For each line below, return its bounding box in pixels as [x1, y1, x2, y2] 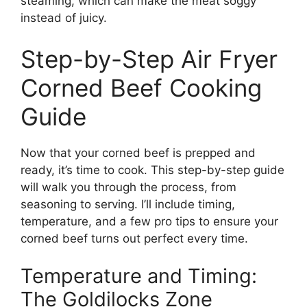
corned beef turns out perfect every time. [21, 231, 248, 245]
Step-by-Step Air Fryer [21, 44, 278, 73]
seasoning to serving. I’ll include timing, [21, 197, 235, 211]
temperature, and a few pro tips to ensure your [21, 214, 278, 228]
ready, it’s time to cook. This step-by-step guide [21, 162, 284, 177]
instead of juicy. [21, 11, 107, 25]
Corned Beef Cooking [21, 73, 262, 102]
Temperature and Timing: [21, 264, 257, 288]
